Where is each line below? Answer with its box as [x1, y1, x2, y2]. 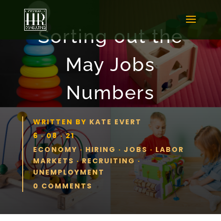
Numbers [66, 81, 155, 104]
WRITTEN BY [33, 116, 89, 127]
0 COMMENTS [33, 181, 92, 191]
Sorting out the [37, 25, 183, 47]
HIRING [85, 144, 116, 154]
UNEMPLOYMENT [33, 167, 105, 177]
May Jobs [65, 53, 155, 75]
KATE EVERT [89, 116, 142, 127]
